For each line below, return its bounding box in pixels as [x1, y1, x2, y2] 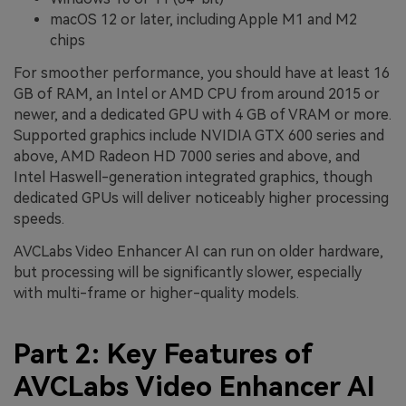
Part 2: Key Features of [14, 338, 313, 371]
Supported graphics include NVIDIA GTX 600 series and [14, 127, 384, 145]
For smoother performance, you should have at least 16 [14, 64, 390, 82]
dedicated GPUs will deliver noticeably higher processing [14, 189, 389, 208]
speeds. [14, 210, 64, 228]
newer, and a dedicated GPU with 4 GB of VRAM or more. [14, 106, 391, 124]
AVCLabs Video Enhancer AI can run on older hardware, [14, 242, 383, 260]
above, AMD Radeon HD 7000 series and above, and [14, 148, 360, 166]
